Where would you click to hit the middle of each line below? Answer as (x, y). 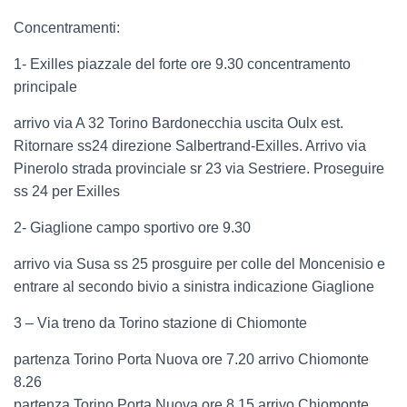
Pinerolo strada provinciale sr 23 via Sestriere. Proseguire (199, 169)
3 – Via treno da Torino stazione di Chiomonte (160, 323)
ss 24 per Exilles (67, 192)
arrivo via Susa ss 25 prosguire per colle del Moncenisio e (199, 264)
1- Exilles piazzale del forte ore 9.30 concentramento (182, 65)
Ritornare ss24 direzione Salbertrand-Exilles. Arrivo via (190, 146)
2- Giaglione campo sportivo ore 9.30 (132, 228)
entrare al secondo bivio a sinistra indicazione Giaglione (194, 287)
